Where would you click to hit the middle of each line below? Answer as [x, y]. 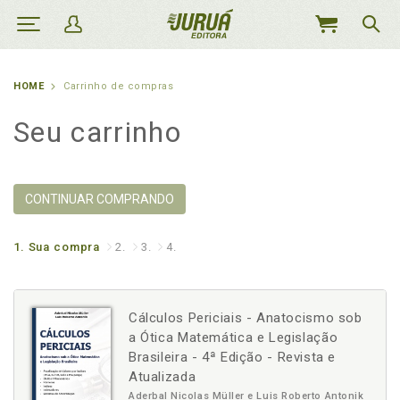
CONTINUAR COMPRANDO [100, 199]
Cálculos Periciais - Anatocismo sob [246, 318]
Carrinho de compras [119, 86]
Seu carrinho [97, 132]
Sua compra [64, 247]
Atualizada [162, 377]
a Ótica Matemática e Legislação [233, 337]
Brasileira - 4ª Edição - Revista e [233, 357]
